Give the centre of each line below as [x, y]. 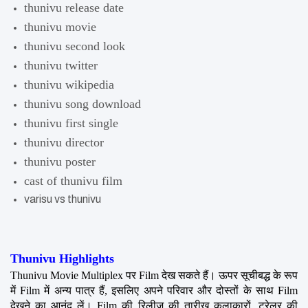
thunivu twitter [61, 65]
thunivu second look [75, 46]
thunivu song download [82, 103]
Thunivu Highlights [62, 258]
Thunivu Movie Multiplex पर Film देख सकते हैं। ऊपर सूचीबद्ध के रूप [154, 275]
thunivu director [64, 142]
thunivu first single [71, 123]
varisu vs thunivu [63, 199]
